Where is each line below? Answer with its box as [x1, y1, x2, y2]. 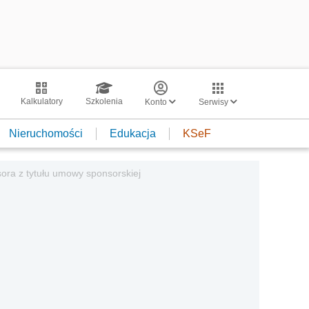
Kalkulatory [20, 97, 63, 106]
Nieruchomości [9, 127, 83, 139]
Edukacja [110, 127, 156, 139]
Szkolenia [85, 97, 123, 106]
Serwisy [199, 97, 230, 107]
